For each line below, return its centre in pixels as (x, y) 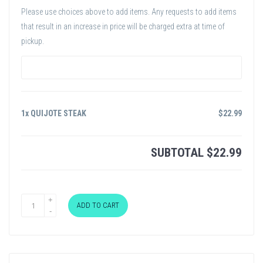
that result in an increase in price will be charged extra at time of (123, 26)
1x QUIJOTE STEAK (54, 113)
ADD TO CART (98, 205)
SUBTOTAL (179, 153)
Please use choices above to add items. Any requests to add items (129, 12)
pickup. (33, 41)
